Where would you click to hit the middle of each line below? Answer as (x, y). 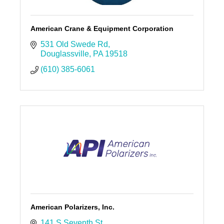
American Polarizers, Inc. (72, 207)
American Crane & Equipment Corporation (102, 28)
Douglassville (64, 53)
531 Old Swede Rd (74, 44)
